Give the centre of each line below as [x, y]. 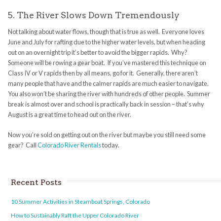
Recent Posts [37, 183]
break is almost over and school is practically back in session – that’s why [106, 104]
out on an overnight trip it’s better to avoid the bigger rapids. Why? [98, 53]
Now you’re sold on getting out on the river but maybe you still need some [107, 135]
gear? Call [22, 145]
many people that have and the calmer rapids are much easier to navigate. [109, 84]
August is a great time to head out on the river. [69, 115]
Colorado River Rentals [69, 145]
